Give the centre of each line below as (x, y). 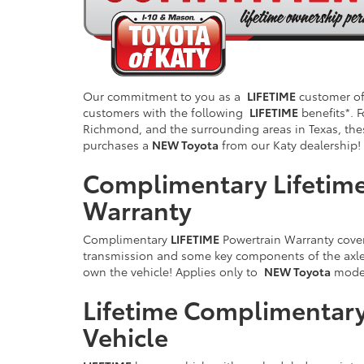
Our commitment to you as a (165, 96)
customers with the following (166, 113)
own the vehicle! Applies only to (173, 272)
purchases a (117, 145)
